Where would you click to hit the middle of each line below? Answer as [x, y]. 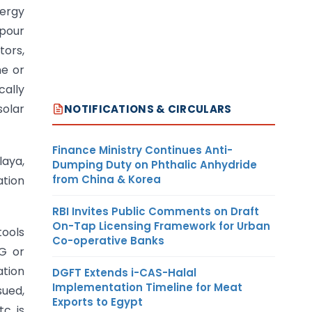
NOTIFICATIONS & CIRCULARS [148, 109]
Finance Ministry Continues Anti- [142, 150]
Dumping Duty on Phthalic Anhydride [155, 164]
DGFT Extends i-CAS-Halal [124, 272]
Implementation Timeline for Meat [147, 287]
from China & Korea [107, 179]
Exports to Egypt [97, 302]
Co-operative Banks [108, 240]
